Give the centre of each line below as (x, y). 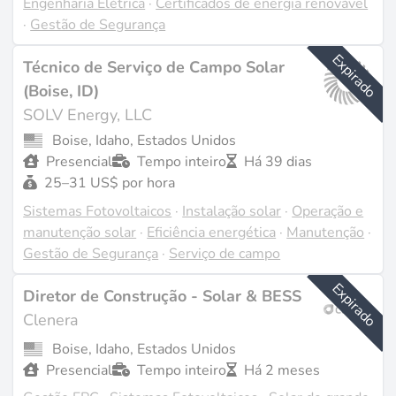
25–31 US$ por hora (110, 183)
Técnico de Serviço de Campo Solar (154, 68)
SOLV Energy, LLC (88, 115)
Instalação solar (232, 211)
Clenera (51, 320)
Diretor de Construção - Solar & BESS (163, 297)
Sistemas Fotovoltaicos (98, 211)
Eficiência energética (212, 232)
